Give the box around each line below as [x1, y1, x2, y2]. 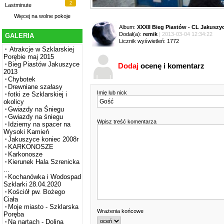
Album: [119, 24, 137, 30]
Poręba [3, 210, 24, 218]
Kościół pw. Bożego [8, 188, 65, 196]
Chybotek [8, 75, 35, 83]
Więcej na [14, 13, 39, 19]
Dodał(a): [119, 31, 143, 37]
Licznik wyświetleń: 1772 [119, 38, 179, 44]
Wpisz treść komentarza [97, 118, 156, 125]
